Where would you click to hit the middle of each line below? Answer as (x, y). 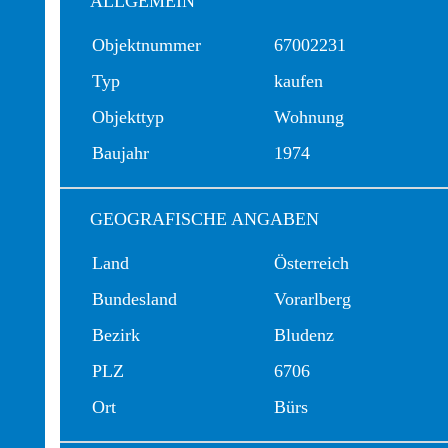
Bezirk (116, 335)
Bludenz (304, 335)
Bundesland (134, 299)
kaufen (298, 81)
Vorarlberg (312, 299)
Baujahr (120, 153)
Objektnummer (146, 45)
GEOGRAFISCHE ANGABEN (204, 219)
